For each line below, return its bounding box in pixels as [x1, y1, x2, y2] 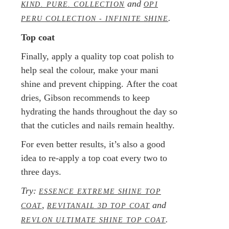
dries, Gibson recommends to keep [21, 92, 150, 103]
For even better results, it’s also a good [21, 139, 165, 149]
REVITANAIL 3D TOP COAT [47, 201, 150, 210]
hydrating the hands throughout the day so [21, 106, 177, 117]
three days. [21, 166, 61, 177]
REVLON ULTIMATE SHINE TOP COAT [21, 215, 166, 224]
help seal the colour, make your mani [21, 64, 158, 75]
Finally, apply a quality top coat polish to [21, 51, 174, 61]
